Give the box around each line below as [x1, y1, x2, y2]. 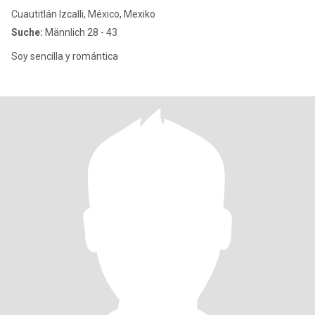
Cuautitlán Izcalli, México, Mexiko [11, 8, 155, 20]
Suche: [11, 27, 43, 38]
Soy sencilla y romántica [11, 51, 118, 62]
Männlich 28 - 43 [43, 27, 117, 38]
